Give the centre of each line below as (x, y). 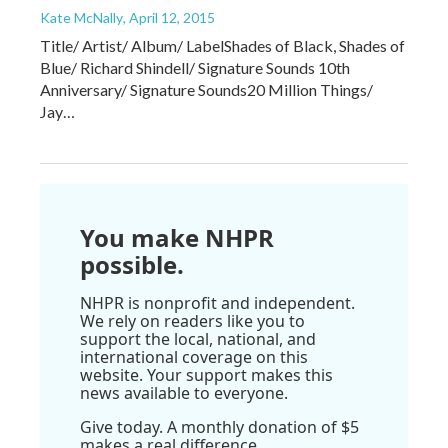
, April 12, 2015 (169, 17)
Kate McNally (81, 17)
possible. (132, 264)
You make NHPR (177, 237)
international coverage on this (194, 356)
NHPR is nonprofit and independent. (217, 302)
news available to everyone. (184, 392)
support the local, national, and (198, 338)
